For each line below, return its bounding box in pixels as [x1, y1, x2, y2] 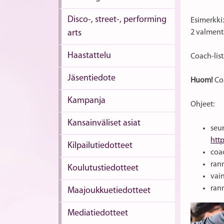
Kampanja [67, 96, 105, 105]
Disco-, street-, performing [67, 15, 166, 24]
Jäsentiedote [67, 73, 115, 83]
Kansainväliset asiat [67, 118, 140, 128]
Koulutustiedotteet [67, 163, 138, 173]
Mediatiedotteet [67, 208, 128, 218]
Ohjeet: [190, 100, 215, 108]
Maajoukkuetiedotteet [67, 186, 150, 195]
